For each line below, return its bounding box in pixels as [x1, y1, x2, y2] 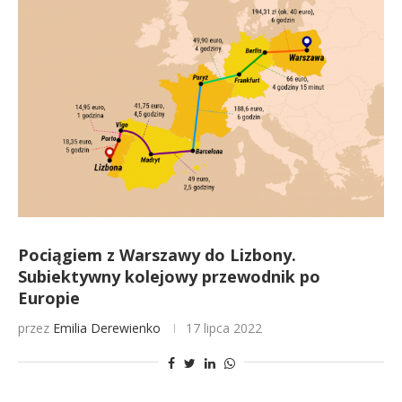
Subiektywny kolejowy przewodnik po [18, 266, 320, 287]
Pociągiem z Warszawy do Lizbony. [18, 244, 296, 266]
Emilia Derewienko [53, 319, 161, 336]
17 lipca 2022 [186, 319, 262, 336]
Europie [18, 287, 80, 309]
